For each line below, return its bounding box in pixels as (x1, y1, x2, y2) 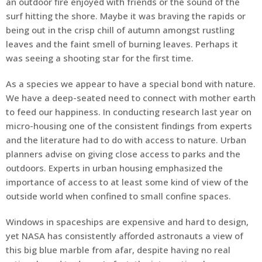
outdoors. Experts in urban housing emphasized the (6, 162, 223, 174)
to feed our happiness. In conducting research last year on (6, 106, 251, 118)
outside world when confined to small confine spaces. (6, 190, 233, 202)
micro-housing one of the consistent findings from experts (6, 120, 252, 132)
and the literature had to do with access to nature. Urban (6, 134, 246, 146)
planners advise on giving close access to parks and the (6, 148, 240, 160)
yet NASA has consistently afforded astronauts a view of (6, 230, 243, 242)
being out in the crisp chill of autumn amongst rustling (6, 24, 235, 36)
